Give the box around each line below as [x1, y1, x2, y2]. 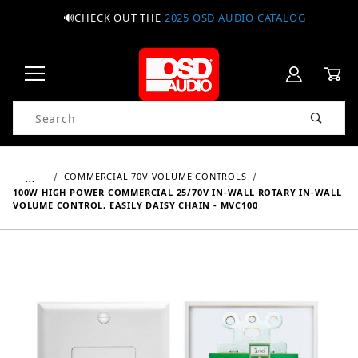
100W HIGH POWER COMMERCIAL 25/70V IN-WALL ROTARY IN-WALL [13, 186, 342, 198]
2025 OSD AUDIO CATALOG [164, 10, 306, 25]
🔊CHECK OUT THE [62, 10, 165, 25]
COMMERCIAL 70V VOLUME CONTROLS [63, 169, 247, 182]
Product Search [14, 103, 105, 118]
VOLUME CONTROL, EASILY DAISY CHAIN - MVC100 [13, 199, 258, 211]
